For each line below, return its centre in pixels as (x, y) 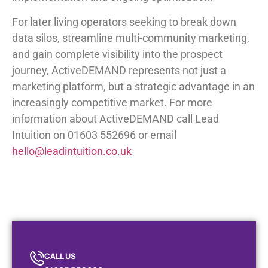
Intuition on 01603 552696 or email (94, 135)
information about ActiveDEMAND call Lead (115, 118)
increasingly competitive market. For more (112, 102)
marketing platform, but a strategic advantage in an (133, 86)
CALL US (60, 256)
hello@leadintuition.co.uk (72, 151)
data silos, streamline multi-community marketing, (131, 38)
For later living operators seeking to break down (124, 22)
